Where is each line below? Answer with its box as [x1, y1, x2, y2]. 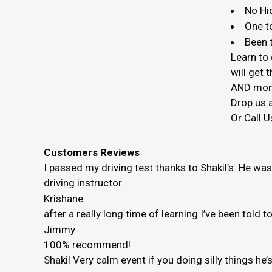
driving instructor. [44, 177, 124, 189]
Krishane [44, 192, 83, 205]
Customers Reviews [44, 146, 140, 158]
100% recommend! [44, 239, 131, 251]
